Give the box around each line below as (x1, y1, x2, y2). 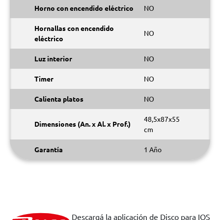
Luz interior (34, 54, 72, 63)
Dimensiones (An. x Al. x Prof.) (34, 119, 131, 128)
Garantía (34, 145, 63, 154)
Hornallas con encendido (34, 24, 114, 32)
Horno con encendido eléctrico (34, 3, 134, 12)
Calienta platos (34, 94, 83, 103)
